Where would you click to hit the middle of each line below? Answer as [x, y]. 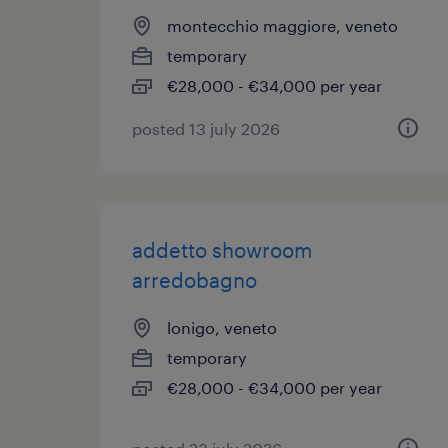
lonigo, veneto [222, 327]
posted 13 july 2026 [206, 128]
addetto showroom [222, 250]
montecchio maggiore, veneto [282, 25]
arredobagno [194, 280]
